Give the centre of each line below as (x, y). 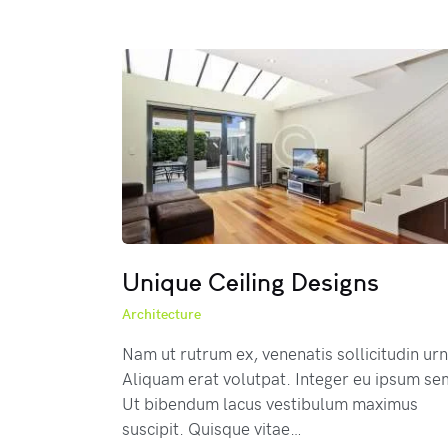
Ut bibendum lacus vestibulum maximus (270, 402)
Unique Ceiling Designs (250, 281)
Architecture (161, 313)
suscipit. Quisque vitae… (212, 427)
